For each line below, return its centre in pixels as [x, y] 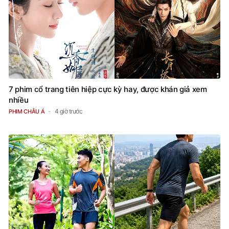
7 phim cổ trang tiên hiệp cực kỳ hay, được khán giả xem [108, 89]
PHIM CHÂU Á [27, 112]
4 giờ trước [68, 111]
